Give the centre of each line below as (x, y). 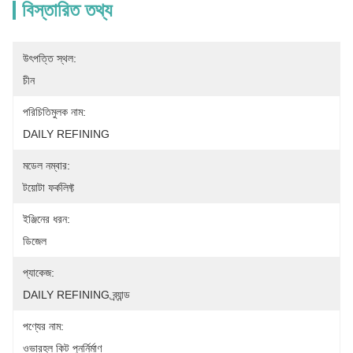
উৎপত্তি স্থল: (50, 58)
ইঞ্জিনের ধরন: (46, 219)
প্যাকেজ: (39, 273)
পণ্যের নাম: (43, 326)
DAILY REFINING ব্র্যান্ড (76, 295)
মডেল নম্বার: (46, 165)
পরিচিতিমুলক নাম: (54, 112)
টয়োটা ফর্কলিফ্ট (48, 188)
